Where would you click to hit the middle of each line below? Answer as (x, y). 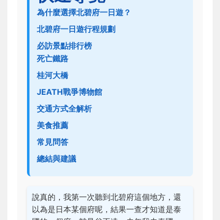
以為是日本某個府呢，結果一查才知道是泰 (107, 209)
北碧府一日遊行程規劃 (76, 29)
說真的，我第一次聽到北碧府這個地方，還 (107, 197)
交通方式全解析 (64, 109)
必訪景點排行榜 (64, 46)
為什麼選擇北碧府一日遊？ (84, 12)
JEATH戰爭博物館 (69, 92)
